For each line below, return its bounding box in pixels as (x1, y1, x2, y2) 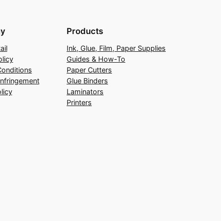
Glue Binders (67, 76, 108, 85)
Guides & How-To (67, 54, 125, 63)
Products (67, 26, 103, 36)
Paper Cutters (67, 65, 112, 74)
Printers (67, 98, 92, 107)
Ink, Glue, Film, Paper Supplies (67, 43, 166, 52)
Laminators (67, 87, 104, 96)
